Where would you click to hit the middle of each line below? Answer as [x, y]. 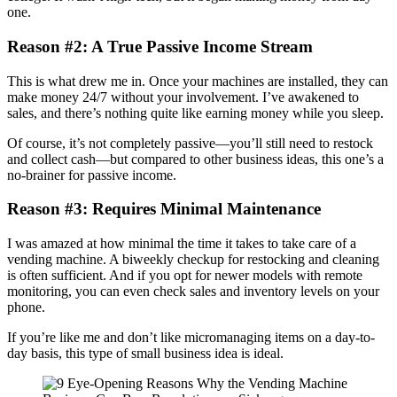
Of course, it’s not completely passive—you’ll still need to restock [190, 143]
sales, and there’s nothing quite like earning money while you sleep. [195, 113]
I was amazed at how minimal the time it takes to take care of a [182, 244]
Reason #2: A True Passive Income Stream [160, 47]
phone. [26, 307]
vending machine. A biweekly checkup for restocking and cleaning [193, 260]
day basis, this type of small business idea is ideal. [145, 354]
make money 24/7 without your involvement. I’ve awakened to [183, 97]
